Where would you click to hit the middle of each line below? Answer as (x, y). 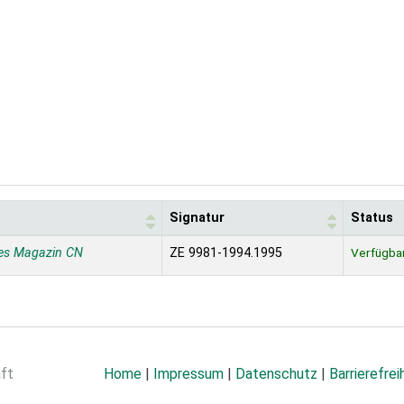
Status (372, 218)
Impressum (188, 374)
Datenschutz (276, 374)
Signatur (197, 218)
